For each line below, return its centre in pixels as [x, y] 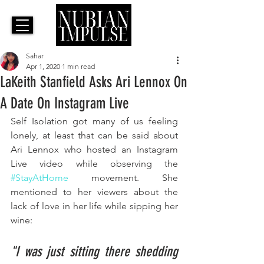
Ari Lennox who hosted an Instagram [94, 150]
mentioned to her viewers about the [94, 192]
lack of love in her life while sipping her [94, 206]
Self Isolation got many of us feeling [94, 121]
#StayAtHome [39, 178]
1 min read [78, 67]
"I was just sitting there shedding [94, 252]
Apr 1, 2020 [43, 67]
